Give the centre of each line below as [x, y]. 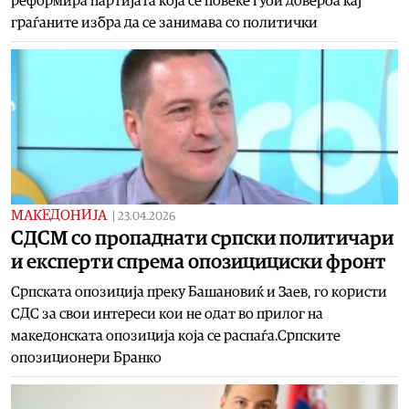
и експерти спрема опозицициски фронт [199, 262]
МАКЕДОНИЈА [59, 215]
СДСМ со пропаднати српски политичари [202, 238]
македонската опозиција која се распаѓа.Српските [176, 336]
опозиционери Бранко [86, 357]
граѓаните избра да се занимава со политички [164, 22]
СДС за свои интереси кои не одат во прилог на [167, 314]
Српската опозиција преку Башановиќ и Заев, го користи [199, 292]
